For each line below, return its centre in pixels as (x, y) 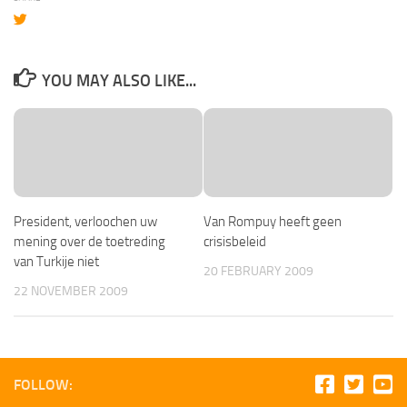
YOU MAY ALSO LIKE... (119, 80)
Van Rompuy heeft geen (273, 221)
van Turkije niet (56, 261)
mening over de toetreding (89, 241)
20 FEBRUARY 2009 (258, 271)
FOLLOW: (43, 385)
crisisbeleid (235, 241)
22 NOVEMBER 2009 (71, 291)
